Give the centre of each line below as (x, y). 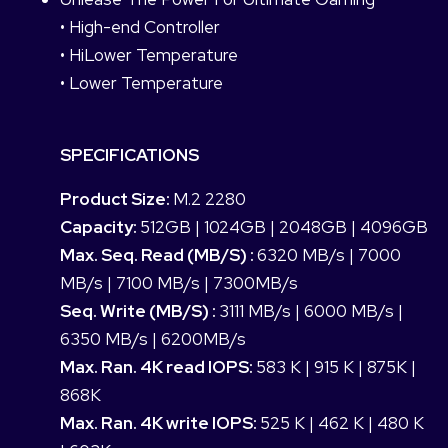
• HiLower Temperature (149, 55)
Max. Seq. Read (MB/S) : (158, 255)
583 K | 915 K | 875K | (336, 367)
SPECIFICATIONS (129, 155)
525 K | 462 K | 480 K (342, 423)
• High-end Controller (140, 27)
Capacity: (100, 227)
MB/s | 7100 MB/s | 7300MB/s (179, 283)
